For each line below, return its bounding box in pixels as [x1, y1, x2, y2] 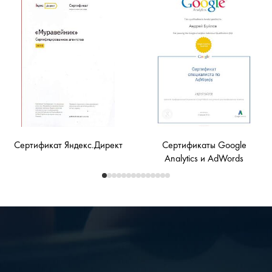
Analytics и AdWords [165, 154, 243, 165]
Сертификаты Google [161, 141, 246, 151]
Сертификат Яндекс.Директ [13, 141, 123, 151]
